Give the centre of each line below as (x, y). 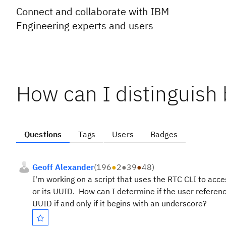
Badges (164, 134)
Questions (43, 134)
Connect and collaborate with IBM (93, 11)
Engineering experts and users (85, 25)
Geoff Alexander (63, 167)
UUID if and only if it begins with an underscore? (120, 203)
